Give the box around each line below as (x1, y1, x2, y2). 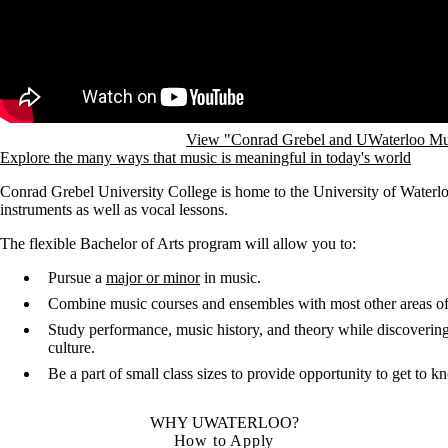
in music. (200, 269, 261, 286)
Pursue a (48, 269, 106, 286)
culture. (48, 339, 95, 356)
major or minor (106, 269, 200, 286)
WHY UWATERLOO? (149, 414, 299, 431)
